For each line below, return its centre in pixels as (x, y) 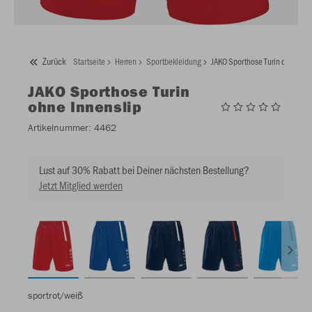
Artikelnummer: (60, 127)
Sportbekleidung (174, 61)
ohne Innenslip (85, 107)
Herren (126, 61)
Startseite (89, 61)
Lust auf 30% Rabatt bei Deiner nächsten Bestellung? (144, 170)
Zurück (54, 61)
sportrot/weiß (55, 295)
